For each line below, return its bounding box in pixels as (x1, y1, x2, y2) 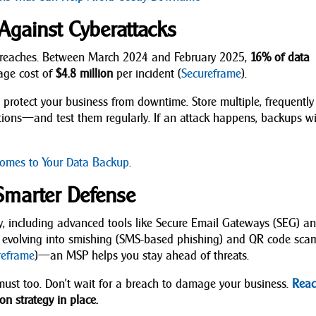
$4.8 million (56, 66, 114, 81)
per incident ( (113, 66, 182, 81)
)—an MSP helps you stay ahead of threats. (35, 248, 250, 263)
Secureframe (181, 66, 242, 81)
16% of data (250, 49, 310, 65)
